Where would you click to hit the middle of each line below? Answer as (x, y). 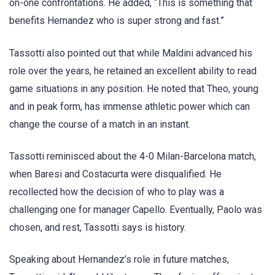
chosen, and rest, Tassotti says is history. (98, 227)
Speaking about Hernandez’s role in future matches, (119, 259)
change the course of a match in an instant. (100, 124)
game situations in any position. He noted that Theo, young (134, 88)
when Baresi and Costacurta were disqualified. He (115, 174)
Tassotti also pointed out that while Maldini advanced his (131, 53)
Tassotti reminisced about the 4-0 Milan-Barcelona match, (133, 156)
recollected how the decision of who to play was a (117, 192)
